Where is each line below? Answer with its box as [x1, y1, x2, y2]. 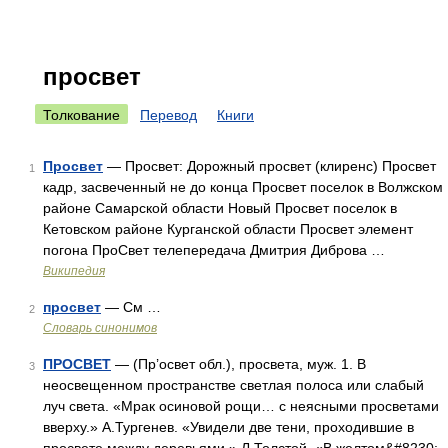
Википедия [43, 264, 105, 278]
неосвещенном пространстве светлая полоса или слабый [43, 377, 424, 393]
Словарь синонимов [43, 321, 157, 335]
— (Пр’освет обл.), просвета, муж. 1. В [111, 356, 366, 372]
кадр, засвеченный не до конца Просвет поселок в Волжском [43, 179, 443, 195]
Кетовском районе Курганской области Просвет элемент [43, 221, 413, 237]
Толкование [43, 107, 120, 123]
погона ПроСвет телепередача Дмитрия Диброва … [43, 242, 385, 258]
